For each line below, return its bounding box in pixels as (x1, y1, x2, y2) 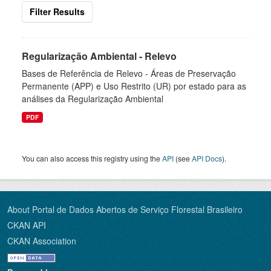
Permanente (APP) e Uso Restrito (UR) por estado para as (22, 80, 246, 92)
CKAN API (7, 219, 46, 231)
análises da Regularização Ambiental (22, 93, 163, 105)
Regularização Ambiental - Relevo (22, 49, 177, 63)
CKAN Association (7, 235, 76, 247)
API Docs (192, 153, 222, 163)
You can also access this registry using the (22, 153, 162, 163)
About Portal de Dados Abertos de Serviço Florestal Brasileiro (7, 203, 243, 215)
